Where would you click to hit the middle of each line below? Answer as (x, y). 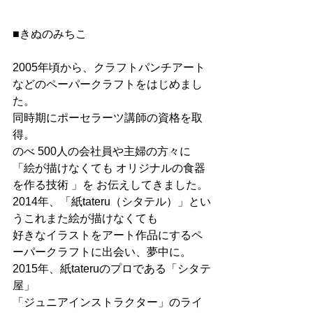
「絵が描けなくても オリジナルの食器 (109, 168)
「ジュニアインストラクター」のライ (108, 302)
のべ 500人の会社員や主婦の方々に (102, 151)
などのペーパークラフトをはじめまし (108, 84)
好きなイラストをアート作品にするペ (108, 235)
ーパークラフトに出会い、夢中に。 (102, 252)
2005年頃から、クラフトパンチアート (109, 67)
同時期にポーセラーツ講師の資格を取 (108, 117)
